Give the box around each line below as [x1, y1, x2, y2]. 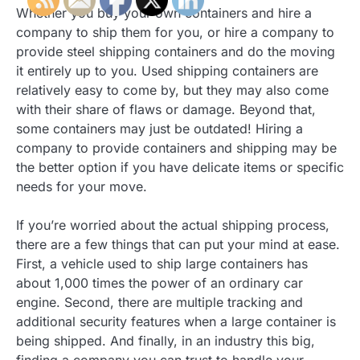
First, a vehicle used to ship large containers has [16, 256, 308, 272]
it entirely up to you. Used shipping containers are [16, 63, 318, 80]
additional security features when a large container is [16, 313, 336, 330]
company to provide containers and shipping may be [16, 140, 337, 157]
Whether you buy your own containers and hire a [16, 5, 312, 22]
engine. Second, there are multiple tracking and [16, 294, 303, 311]
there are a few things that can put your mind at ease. [16, 236, 340, 253]
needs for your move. [16, 178, 147, 195]
